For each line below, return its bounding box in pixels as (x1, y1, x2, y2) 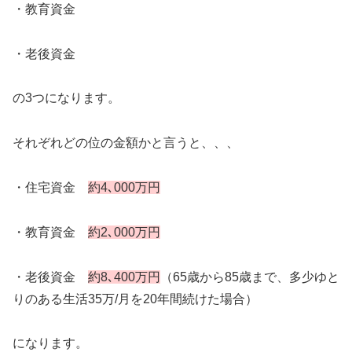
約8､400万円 (88, 269, 160, 284)
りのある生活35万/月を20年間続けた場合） (13, 291, 258, 306)
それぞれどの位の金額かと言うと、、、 (13, 136, 239, 150)
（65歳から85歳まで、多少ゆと (160, 269, 339, 284)
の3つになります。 (13, 91, 120, 105)
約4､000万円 (88, 180, 160, 194)
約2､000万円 (88, 225, 160, 239)
